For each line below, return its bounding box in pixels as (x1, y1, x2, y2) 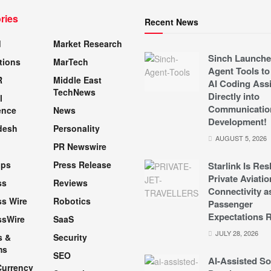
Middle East (53, 74, 102, 87)
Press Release (53, 158, 111, 171)
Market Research (53, 38, 122, 50)
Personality (53, 122, 100, 135)
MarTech (53, 56, 88, 68)
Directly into (208, 90, 260, 103)
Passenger (208, 197, 253, 211)
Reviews (53, 177, 88, 189)
